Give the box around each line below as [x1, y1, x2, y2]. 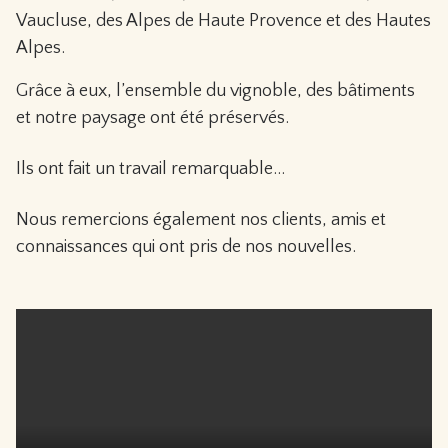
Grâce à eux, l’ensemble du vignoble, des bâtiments [16, 81, 415, 101]
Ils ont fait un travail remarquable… [16, 159, 285, 179]
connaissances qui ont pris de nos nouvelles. [16, 237, 356, 257]
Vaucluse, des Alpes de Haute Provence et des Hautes [16, 11, 431, 31]
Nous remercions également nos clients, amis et [16, 210, 386, 230]
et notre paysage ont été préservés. [16, 108, 289, 128]
